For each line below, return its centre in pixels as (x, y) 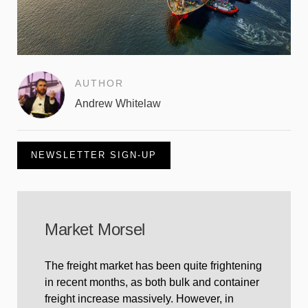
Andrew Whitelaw (118, 104)
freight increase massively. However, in (139, 299)
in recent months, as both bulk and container (152, 283)
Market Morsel (95, 230)
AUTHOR (99, 84)
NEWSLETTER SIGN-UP (94, 155)
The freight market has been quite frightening (153, 266)
